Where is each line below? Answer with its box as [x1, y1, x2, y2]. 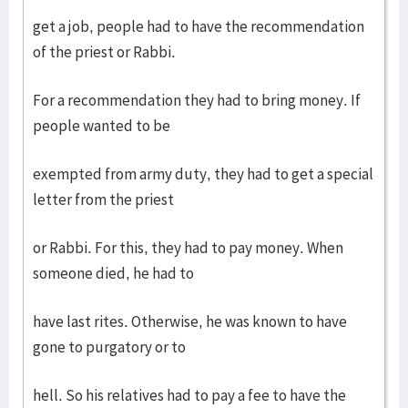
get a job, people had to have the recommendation [33, 16, 364, 36]
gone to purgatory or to [33, 337, 186, 357]
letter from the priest [33, 189, 174, 209]
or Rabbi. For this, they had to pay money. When [33, 238, 343, 258]
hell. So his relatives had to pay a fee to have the [33, 385, 346, 405]
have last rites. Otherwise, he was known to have [33, 311, 347, 331]
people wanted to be [33, 116, 170, 136]
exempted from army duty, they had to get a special [33, 164, 373, 184]
